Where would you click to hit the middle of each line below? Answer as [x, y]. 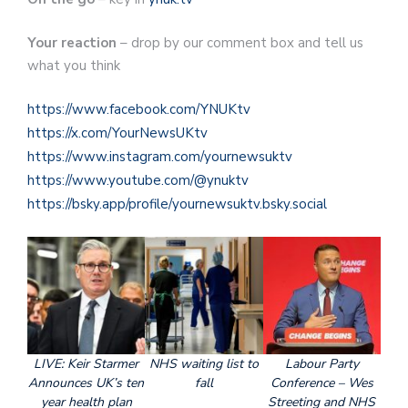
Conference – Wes [321, 383]
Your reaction [72, 42]
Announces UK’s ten [87, 383]
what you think [74, 65]
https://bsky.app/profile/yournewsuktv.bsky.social [177, 204]
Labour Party [321, 364]
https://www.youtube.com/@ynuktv [138, 181]
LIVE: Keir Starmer [87, 364]
